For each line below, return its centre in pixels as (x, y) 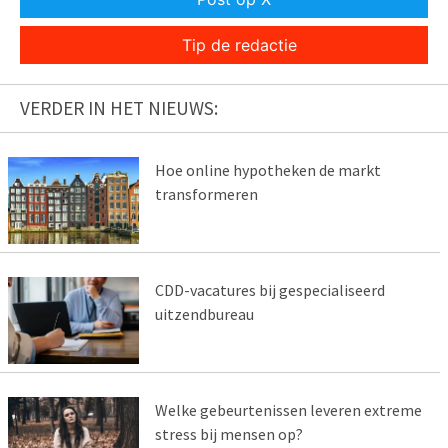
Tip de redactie (239, 45)
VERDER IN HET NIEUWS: (119, 108)
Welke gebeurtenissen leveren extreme (288, 410)
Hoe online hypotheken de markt (267, 170)
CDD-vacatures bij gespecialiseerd (269, 290)
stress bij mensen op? (228, 434)
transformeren (206, 194)
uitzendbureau (204, 314)
